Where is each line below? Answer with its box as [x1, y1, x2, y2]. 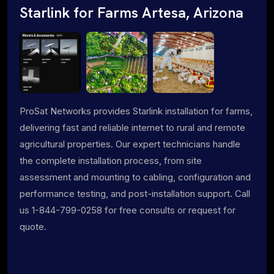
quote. [20, 220, 46, 232]
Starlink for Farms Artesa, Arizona [20, 3, 243, 22]
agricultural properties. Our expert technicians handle [20, 138, 240, 150]
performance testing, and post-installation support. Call [20, 187, 250, 199]
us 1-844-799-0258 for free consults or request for [20, 204, 235, 216]
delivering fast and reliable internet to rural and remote [20, 121, 245, 133]
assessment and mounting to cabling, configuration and [20, 171, 251, 183]
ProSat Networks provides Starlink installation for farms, [20, 105, 253, 117]
